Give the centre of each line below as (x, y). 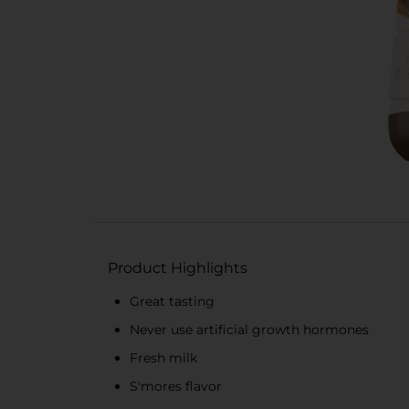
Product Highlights (178, 268)
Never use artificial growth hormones (249, 330)
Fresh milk (163, 358)
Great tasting (172, 301)
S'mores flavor (176, 386)
